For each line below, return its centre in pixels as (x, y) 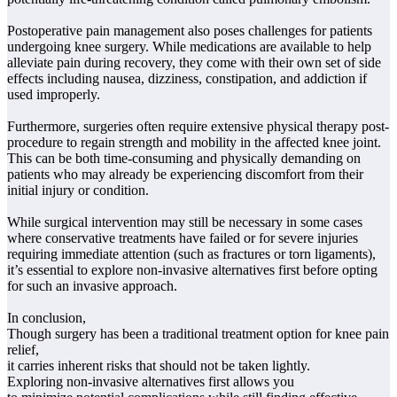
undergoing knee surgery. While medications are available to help (189, 46)
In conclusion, (47, 317)
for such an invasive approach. (92, 285)
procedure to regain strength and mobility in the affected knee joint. (194, 142)
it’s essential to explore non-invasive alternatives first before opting (192, 269)
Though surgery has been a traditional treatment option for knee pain (198, 333)
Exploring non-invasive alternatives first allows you (151, 381)
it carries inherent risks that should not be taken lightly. (159, 365)
